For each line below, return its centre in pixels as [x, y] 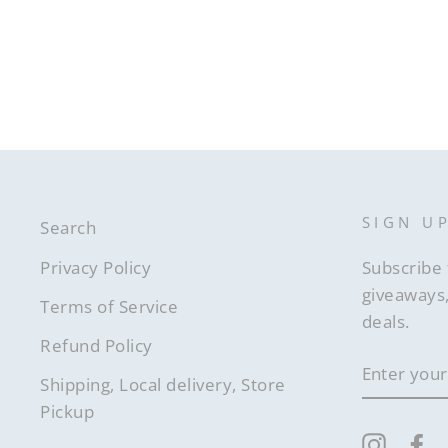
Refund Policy [96, 345]
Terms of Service [109, 306]
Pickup [67, 412]
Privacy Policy [95, 267]
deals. [385, 322]
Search [68, 228]
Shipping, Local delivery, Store [163, 385]
